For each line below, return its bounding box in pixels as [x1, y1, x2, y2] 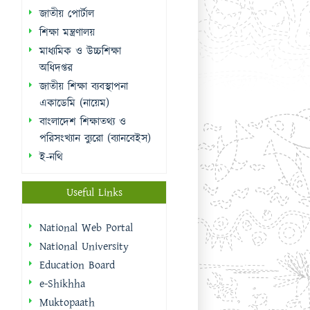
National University [39, 238, 129, 255]
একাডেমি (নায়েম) [39, 95, 109, 111]
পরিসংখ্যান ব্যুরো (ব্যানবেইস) [39, 130, 151, 147]
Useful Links [66, 184, 122, 201]
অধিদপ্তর [39, 60, 73, 76]
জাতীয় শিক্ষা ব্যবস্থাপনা [39, 78, 128, 95]
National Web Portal [39, 219, 133, 236]
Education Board [39, 257, 115, 273]
